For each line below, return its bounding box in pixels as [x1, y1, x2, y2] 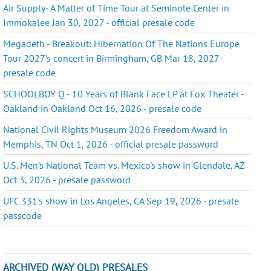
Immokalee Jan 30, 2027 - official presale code [3, 16, 195, 28]
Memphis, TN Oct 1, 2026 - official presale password [3, 137, 219, 150]
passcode [3, 209, 42, 221]
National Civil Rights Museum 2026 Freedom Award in [3, 123, 228, 135]
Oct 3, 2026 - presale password [3, 173, 131, 186]
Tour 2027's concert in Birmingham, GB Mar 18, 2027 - [3, 51, 224, 64]
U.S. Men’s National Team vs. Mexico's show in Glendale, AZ [3, 158, 245, 171]
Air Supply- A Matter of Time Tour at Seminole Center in [3, 1, 230, 14]
